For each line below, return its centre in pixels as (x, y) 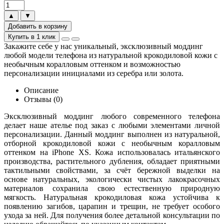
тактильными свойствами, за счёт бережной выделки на (112, 170)
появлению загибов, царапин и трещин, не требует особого (112, 206)
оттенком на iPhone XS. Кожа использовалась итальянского (112, 152)
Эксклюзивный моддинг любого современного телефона (112, 116)
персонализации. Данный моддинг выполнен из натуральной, (112, 134)
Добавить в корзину (38, 26)
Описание (41, 90)
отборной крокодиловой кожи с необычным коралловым (112, 143)
